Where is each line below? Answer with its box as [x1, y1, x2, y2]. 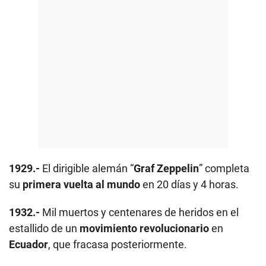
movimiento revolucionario [80, 221, 209, 235]
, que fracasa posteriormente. [48, 237, 187, 251]
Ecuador [9, 237, 48, 251]
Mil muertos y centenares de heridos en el [40, 205, 239, 218]
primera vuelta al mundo [23, 178, 140, 191]
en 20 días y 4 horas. [140, 178, 239, 191]
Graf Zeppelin [134, 161, 199, 175]
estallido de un [9, 221, 80, 235]
